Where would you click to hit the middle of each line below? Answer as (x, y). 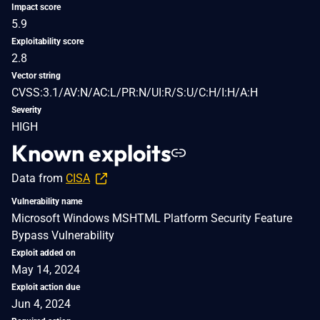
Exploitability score (47, 41)
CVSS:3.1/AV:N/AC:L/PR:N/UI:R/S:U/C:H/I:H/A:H (135, 92)
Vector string (36, 75)
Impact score (36, 7)
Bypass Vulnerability (63, 235)
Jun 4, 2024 (41, 304)
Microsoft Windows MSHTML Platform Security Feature (152, 218)
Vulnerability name (47, 201)
